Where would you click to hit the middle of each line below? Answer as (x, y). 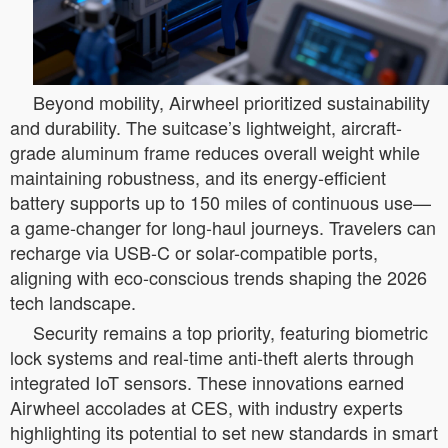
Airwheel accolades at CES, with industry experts (206, 406)
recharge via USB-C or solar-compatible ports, (194, 251)
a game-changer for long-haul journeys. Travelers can (223, 226)
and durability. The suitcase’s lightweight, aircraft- (206, 126)
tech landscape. (73, 301)
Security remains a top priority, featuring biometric (230, 331)
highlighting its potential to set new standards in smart (224, 431)
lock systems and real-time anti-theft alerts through (212, 356)
